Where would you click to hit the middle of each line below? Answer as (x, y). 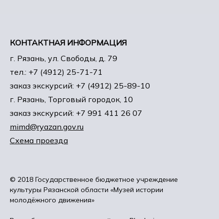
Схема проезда (39, 140)
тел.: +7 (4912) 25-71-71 (56, 72)
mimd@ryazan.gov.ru (47, 127)
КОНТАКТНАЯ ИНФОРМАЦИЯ (68, 43)
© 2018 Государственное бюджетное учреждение (94, 179)
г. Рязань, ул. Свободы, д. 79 (64, 58)
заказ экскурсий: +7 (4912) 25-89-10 (80, 86)
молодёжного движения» (52, 200)
